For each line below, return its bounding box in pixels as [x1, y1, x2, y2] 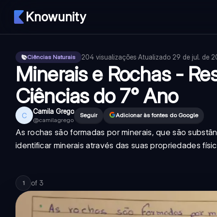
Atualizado [138, 53, 172, 61]
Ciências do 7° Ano [15, 83, 178, 108]
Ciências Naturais [27, 53, 76, 61]
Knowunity [26, 9, 86, 24]
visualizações [96, 53, 137, 61]
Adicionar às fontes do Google [116, 111, 198, 119]
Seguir [80, 111, 97, 119]
